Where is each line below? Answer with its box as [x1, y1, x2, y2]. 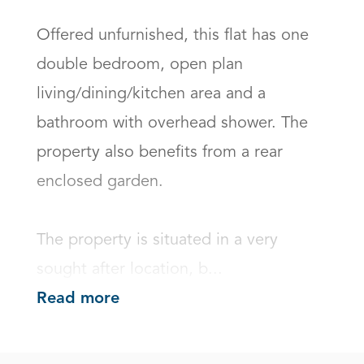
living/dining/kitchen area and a [37, 86, 266, 102]
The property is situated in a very [37, 232, 278, 249]
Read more [37, 291, 119, 308]
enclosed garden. [37, 174, 168, 190]
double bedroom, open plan [37, 57, 243, 73]
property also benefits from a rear [37, 145, 283, 161]
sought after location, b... [37, 262, 223, 278]
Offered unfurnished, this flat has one [37, 28, 309, 44]
